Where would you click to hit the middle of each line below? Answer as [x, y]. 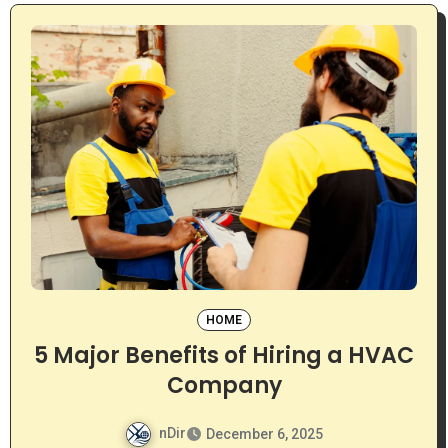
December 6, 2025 [264, 433]
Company [224, 385]
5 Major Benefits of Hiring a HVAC [224, 355]
